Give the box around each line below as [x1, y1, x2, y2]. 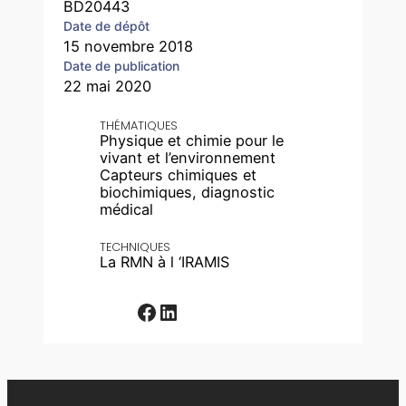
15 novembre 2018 [63, 36, 194, 55]
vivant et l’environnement [100, 148, 276, 167]
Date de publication [63, 57, 180, 73]
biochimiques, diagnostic [100, 182, 275, 201]
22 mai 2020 [63, 76, 152, 95]
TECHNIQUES [100, 238, 171, 255]
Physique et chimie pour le [100, 130, 285, 150]
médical [100, 199, 154, 218]
